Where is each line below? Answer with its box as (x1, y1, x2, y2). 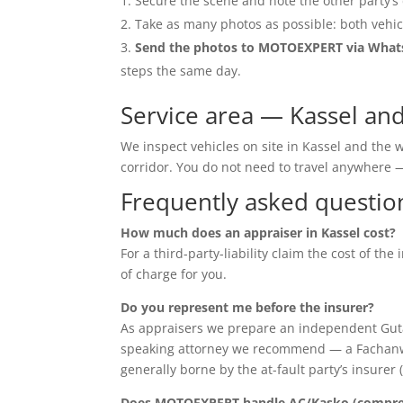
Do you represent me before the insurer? (121, 299, 375, 317)
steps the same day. (121, 62, 242, 80)
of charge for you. (121, 265, 228, 283)
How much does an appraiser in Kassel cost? (121, 224, 397, 242)
